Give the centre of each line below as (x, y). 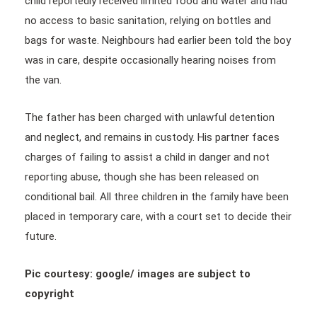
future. (41, 236)
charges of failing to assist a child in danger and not (147, 157)
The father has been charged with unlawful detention (150, 117)
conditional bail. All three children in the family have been (157, 196)
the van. (43, 80)
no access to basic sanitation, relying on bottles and (148, 20)
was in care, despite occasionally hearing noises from (150, 60)
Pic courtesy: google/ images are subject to (138, 273)
